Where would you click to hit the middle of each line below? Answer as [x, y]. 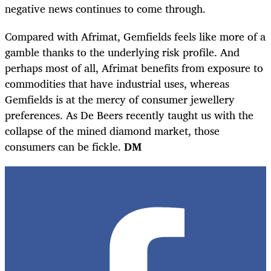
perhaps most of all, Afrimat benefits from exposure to [134, 68]
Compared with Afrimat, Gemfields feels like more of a [135, 37]
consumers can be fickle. [63, 147]
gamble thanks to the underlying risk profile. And [122, 52]
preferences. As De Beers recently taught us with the [129, 115]
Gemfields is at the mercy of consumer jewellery [120, 100]
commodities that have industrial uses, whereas [117, 84]
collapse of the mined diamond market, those [112, 131]
